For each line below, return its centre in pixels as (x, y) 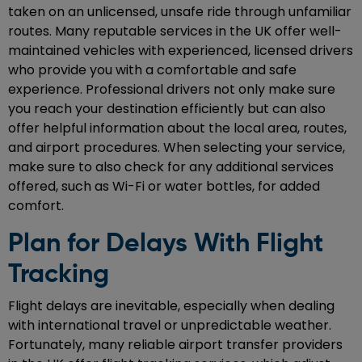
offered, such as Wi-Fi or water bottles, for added (164, 187)
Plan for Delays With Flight (166, 244)
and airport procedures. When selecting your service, (177, 148)
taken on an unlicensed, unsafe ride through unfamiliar (180, 12)
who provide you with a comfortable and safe (152, 70)
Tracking (59, 275)
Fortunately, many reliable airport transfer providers (175, 345)
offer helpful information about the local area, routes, (177, 128)
